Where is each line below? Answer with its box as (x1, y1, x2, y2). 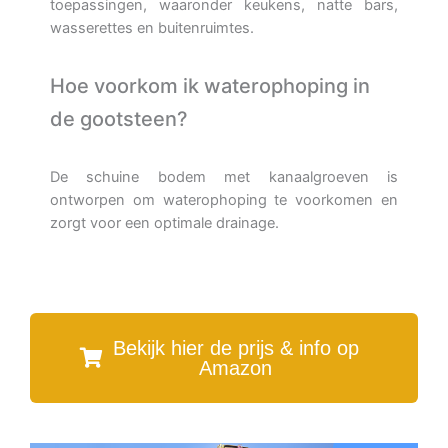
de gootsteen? (50, 106, 188, 131)
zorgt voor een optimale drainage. (50, 213, 279, 232)
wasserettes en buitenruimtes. (50, 18, 254, 37)
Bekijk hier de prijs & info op (112, 337, 359, 360)
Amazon (199, 357, 272, 380)
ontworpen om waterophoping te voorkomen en (50, 190, 398, 209)
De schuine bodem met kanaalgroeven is (50, 167, 398, 186)
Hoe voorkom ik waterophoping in (50, 73, 370, 98)
